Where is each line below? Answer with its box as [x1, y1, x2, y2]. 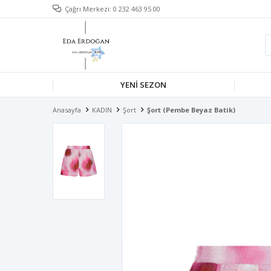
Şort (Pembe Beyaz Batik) [147, 105, 235, 114]
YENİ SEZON [120, 79, 166, 90]
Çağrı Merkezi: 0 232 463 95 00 [65, 4, 160, 13]
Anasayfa [53, 105, 81, 114]
